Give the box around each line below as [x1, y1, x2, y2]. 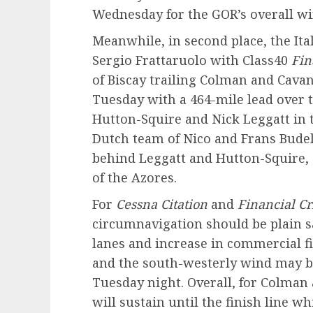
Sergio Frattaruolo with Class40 [92, 52, 291, 69]
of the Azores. [92, 169, 177, 187]
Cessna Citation [116, 196, 208, 213]
